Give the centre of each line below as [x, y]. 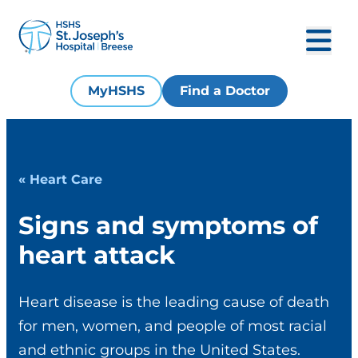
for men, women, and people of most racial [173, 326]
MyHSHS [116, 91]
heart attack [97, 255]
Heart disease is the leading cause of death [174, 302]
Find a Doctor [225, 91]
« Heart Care [60, 179]
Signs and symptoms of [168, 225]
